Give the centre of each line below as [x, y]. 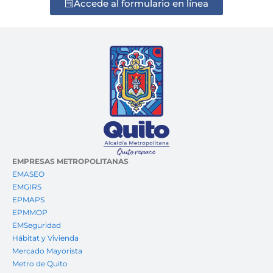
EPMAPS [28, 200]
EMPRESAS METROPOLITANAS [70, 161]
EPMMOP [30, 213]
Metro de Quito [40, 264]
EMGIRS [27, 187]
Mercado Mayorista [47, 251]
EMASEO [28, 174]
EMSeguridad [37, 225]
